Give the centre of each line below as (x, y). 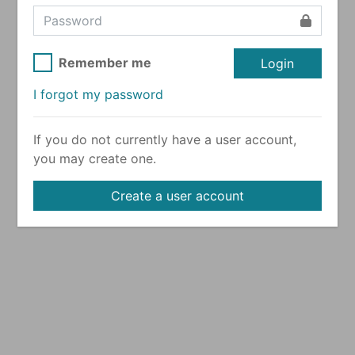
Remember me (105, 62)
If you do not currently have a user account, (165, 139)
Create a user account (177, 195)
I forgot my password (99, 94)
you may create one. (95, 158)
